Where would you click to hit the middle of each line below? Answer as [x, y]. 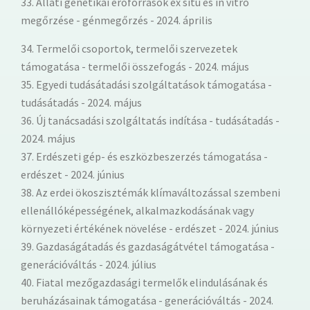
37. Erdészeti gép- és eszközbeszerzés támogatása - [144, 156]
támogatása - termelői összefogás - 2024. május [135, 66]
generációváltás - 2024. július [89, 264]
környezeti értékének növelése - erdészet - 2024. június [150, 228]
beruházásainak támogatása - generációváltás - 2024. [147, 300]
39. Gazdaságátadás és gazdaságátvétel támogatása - [148, 246]
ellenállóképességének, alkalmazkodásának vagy [137, 210]
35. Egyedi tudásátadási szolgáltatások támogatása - [146, 84]
